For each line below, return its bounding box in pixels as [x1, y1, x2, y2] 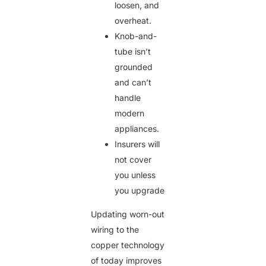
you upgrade [115, 185, 165, 196]
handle [115, 93, 141, 103]
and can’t [115, 77, 152, 88]
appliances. [115, 123, 160, 134]
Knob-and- [115, 31, 157, 42]
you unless [115, 170, 156, 180]
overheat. [115, 15, 152, 26]
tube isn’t [115, 46, 151, 57]
